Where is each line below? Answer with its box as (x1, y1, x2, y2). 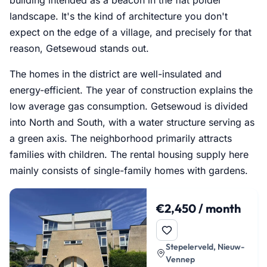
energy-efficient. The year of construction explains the (10, 83, 253, 96)
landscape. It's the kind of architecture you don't (10, 10, 228, 22)
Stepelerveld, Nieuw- (165, 241, 244, 252)
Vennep (165, 253, 195, 265)
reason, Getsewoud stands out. (10, 42, 149, 54)
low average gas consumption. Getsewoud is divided (10, 100, 248, 112)
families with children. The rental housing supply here (10, 148, 249, 160)
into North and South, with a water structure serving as (10, 116, 254, 128)
